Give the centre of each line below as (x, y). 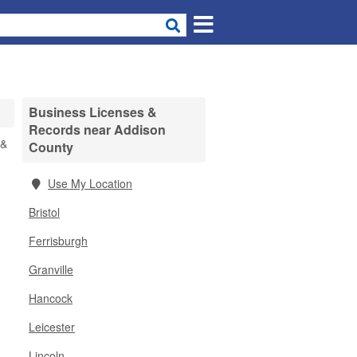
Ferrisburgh (58, 241)
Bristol (44, 212)
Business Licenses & (93, 112)
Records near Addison (97, 129)
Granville (51, 269)
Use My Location (90, 183)
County (51, 147)
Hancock (51, 298)
